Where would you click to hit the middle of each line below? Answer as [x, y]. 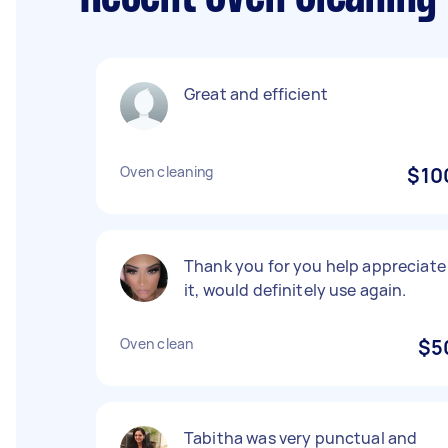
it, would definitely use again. [295, 290]
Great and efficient [256, 94]
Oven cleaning [167, 171]
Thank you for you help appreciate [315, 266]
